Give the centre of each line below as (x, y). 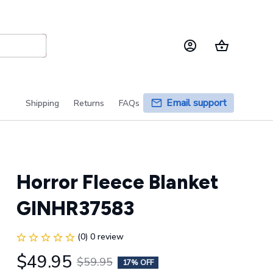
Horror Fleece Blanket (117, 182)
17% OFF (138, 262)
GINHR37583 (75, 208)
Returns (89, 103)
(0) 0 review (100, 237)
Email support (197, 103)
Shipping (42, 103)
